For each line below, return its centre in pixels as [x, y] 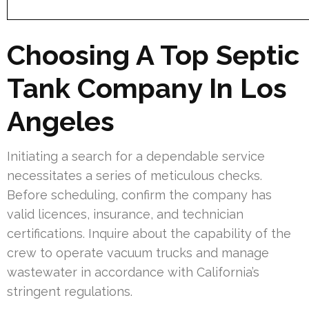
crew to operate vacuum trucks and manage [138, 252]
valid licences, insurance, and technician [125, 214]
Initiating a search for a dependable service [136, 156]
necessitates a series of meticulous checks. [134, 175]
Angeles [61, 121]
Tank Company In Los [147, 88]
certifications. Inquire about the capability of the [149, 233]
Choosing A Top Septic [153, 54]
